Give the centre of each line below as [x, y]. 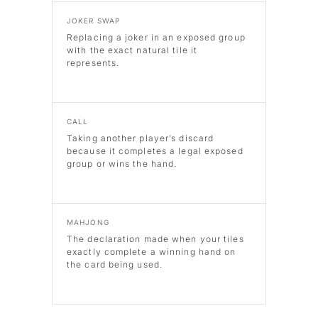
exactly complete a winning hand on [152, 252]
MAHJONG [88, 223]
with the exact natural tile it [132, 50]
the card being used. [115, 265]
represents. [93, 63]
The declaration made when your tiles [155, 239]
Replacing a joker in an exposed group [156, 38]
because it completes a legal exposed [155, 151]
